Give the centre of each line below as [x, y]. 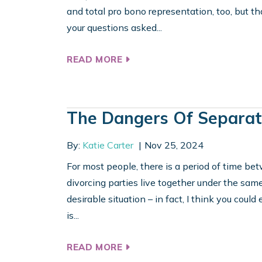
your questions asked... [114, 28]
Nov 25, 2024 [174, 145]
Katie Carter [108, 145]
